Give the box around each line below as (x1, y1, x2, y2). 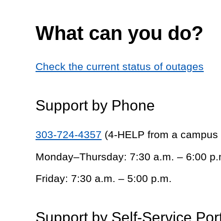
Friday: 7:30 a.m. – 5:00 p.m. (36, 173, 172, 184)
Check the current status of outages (36, 60, 204, 72)
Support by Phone (36, 97, 155, 113)
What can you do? (36, 22, 203, 44)
